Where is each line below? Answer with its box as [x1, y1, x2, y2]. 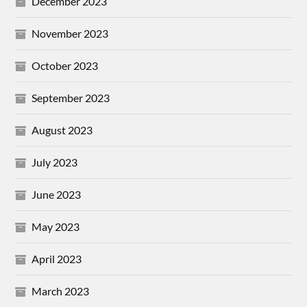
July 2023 [32, 156, 78, 169]
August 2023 [32, 123, 93, 137]
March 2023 [32, 284, 90, 298]
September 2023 [32, 91, 110, 105]
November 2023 [32, 27, 109, 40]
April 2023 [32, 252, 82, 266]
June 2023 [32, 188, 82, 201]
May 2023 [32, 220, 80, 234]
